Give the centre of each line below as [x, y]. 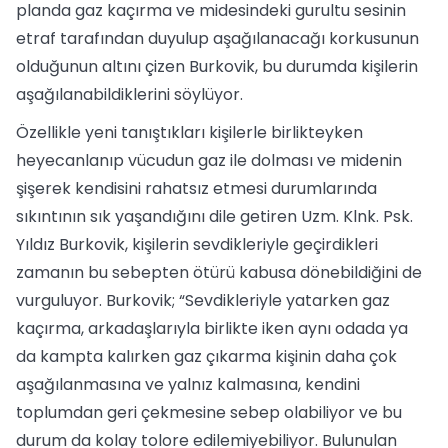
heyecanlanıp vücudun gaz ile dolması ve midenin [209, 160]
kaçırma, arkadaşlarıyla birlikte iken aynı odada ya [212, 328]
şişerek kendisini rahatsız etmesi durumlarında [196, 188]
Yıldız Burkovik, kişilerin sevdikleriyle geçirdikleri [197, 244]
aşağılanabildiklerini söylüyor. [129, 94]
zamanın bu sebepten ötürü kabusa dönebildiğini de [219, 272]
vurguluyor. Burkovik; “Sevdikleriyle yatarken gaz [203, 300]
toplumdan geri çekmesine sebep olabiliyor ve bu [209, 412]
